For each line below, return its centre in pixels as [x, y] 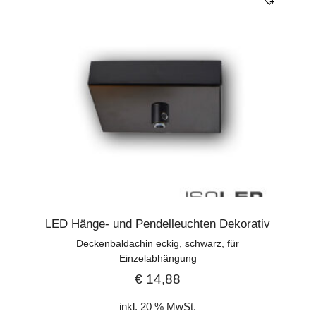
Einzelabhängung [158, 259]
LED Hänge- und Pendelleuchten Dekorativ [158, 224]
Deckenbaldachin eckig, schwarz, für [158, 244]
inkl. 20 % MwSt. [158, 306]
